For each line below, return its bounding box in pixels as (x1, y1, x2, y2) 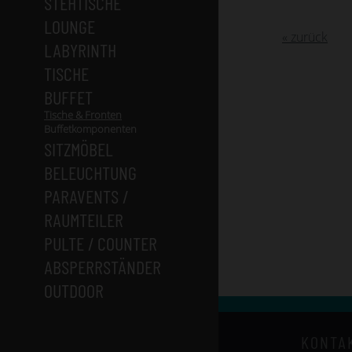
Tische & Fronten (44, 108, 122, 122)
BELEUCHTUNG (44, 161, 137, 184)
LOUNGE (44, 15, 95, 38)
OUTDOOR (44, 279, 104, 302)
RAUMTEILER (44, 208, 123, 231)
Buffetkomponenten (44, 122, 137, 136)
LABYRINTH (44, 38, 116, 61)
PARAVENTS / (44, 185, 128, 207)
